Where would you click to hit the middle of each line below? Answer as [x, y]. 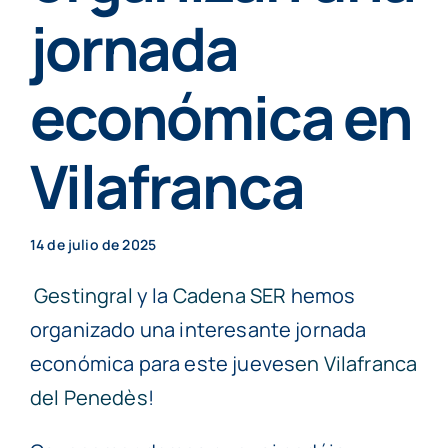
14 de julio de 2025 [93, 245]
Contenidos [224, 88]
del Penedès [88, 398]
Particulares [224, 15]
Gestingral [83, 296]
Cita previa [224, 161]
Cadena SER [229, 296]
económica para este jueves [162, 364]
